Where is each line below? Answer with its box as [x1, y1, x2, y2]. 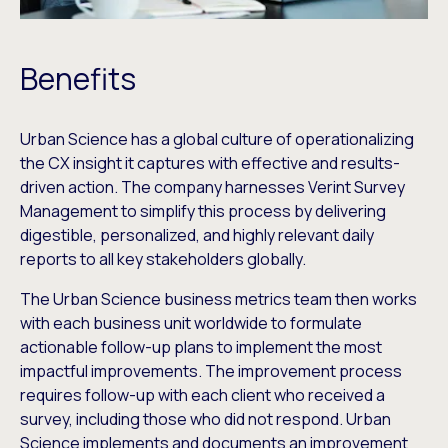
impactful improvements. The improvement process [20, 360, 402, 383]
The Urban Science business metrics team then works [20, 288, 417, 311]
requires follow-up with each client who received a [20, 384, 385, 407]
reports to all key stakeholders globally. [20, 248, 306, 271]
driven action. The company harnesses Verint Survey [20, 176, 405, 199]
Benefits [20, 58, 136, 100]
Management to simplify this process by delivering [20, 200, 386, 223]
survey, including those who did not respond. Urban [20, 408, 391, 431]
